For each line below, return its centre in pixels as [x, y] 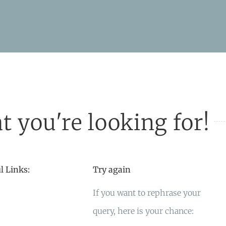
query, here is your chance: [143, 211]
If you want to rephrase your [147, 192]
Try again [111, 169]
